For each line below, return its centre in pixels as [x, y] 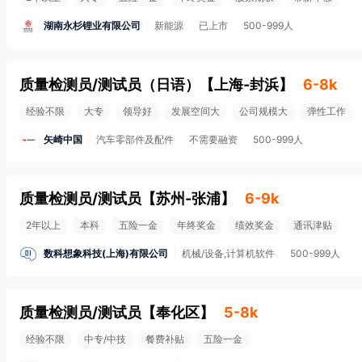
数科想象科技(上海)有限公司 [106, 253]
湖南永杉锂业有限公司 [92, 25]
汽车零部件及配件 [135, 139]
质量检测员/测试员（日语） [109, 84]
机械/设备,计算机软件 [228, 253]
